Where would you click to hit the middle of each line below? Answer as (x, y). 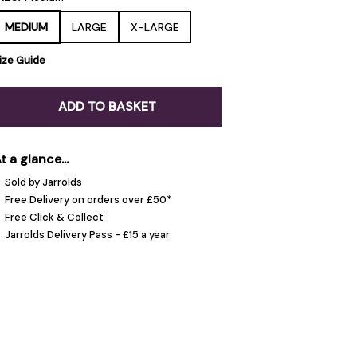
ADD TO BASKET (107, 106)
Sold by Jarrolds (43, 182)
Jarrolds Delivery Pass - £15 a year (87, 235)
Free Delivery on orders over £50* (88, 200)
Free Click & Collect (54, 217)
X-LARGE (155, 27)
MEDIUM (26, 27)
